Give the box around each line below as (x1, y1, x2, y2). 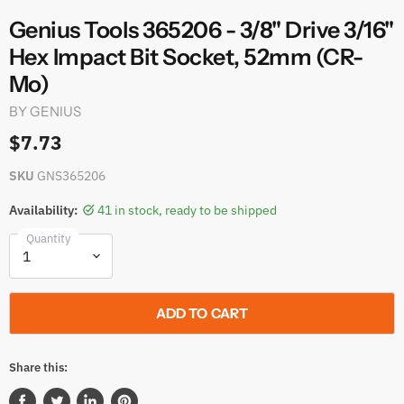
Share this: (9, 359, 68, 375)
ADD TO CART (155, 305, 249, 323)
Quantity (26, 230, 71, 246)
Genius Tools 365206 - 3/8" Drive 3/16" (9, 15, 394, 43)
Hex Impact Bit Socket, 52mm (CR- (9, 42, 363, 70)
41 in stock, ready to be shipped (97, 201, 278, 218)
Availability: (9, 201, 78, 218)
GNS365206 (37, 167, 106, 184)
